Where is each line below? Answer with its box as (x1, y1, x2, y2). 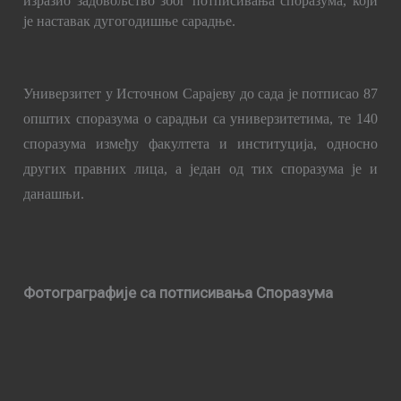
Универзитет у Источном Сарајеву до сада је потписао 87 (23, 86, 378, 102)
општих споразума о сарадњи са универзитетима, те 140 (23, 111, 378, 127)
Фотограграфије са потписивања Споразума (23, 283, 334, 302)
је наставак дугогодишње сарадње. (23, 13, 236, 29)
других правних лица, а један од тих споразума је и (23, 161, 378, 177)
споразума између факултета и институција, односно (23, 136, 378, 152)
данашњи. (23, 186, 85, 202)
